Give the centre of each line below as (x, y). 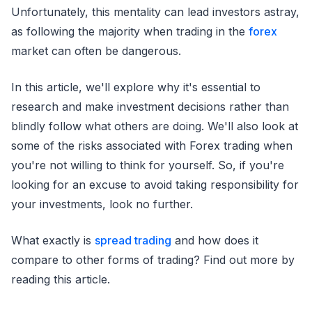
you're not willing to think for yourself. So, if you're (148, 165)
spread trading (133, 240)
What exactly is (53, 240)
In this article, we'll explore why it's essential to (136, 87)
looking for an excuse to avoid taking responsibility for (155, 184)
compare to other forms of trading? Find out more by (153, 259)
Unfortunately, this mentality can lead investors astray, (155, 11)
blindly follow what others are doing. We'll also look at (155, 126)
